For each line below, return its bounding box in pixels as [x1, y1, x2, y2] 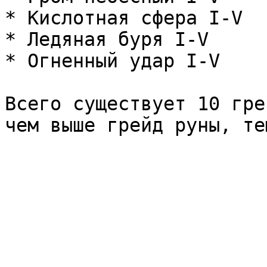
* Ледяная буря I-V [5, 29, 209, 50]
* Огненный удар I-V [5, 50, 220, 72]
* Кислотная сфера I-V [5, 7, 243, 29]
